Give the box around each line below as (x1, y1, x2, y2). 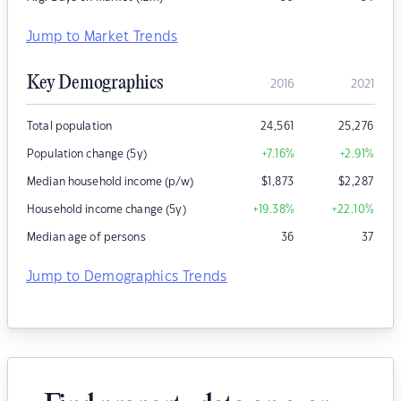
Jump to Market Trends (26, 30, 178, 45)
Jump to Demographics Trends (26, 270, 227, 285)
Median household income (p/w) (27, 176, 193, 188)
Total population (27, 121, 113, 132)
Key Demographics (27, 73, 163, 95)
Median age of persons (27, 232, 146, 243)
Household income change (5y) (27, 204, 186, 216)
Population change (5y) (27, 149, 147, 160)
